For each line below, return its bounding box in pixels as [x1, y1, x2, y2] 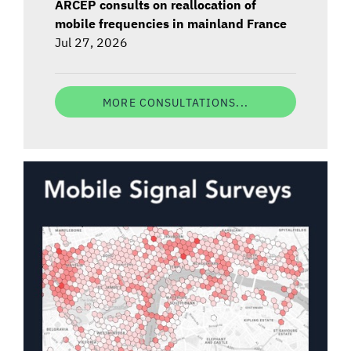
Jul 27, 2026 [55, 33, 128, 50]
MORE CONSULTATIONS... [103, 94, 248, 109]
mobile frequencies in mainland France [55, 14, 287, 31]
